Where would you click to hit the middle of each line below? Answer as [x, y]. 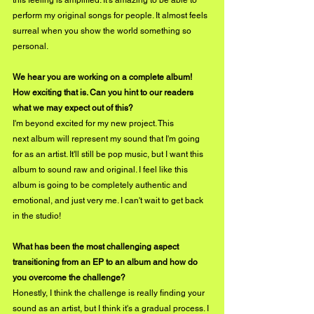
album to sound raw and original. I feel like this [101, 170]
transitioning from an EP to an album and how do [106, 262]
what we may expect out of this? [73, 108]
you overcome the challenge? [69, 278]
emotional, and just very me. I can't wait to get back [109, 201]
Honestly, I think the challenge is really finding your [110, 293]
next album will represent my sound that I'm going [107, 139]
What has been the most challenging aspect [97, 247]
